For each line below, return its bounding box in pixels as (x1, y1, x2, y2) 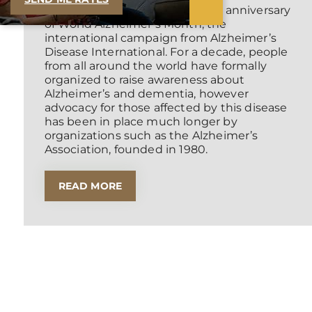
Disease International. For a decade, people (44, 45, 288, 59)
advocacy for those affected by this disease (44, 101, 288, 115)
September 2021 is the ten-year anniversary (44, 3, 291, 17)
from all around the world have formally (44, 59, 267, 73)
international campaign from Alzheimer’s (44, 31, 276, 45)
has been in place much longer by (44, 115, 237, 129)
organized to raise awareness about (44, 73, 245, 87)
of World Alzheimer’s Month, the (44, 17, 227, 31)
